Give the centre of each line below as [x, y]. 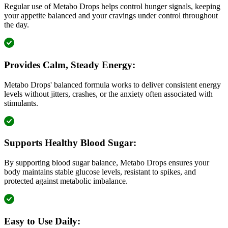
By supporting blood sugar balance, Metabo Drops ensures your [107, 163]
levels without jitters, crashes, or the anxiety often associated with [108, 94]
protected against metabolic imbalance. [66, 181]
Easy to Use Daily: [42, 221]
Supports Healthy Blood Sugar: [70, 143]
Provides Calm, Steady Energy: [70, 65]
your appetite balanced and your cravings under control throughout [111, 16]
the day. [17, 25]
